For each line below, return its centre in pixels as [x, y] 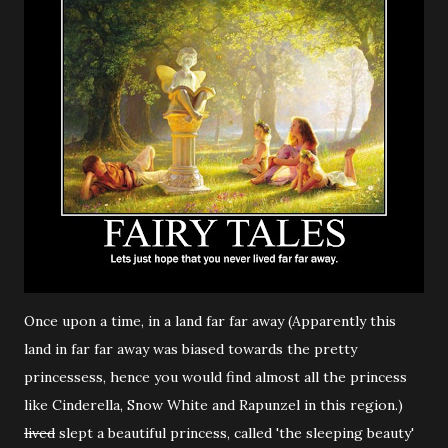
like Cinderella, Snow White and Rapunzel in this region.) [213, 405]
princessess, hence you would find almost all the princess [215, 377]
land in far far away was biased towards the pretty [190, 349]
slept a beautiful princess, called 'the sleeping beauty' [234, 433]
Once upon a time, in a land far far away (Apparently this [210, 321]
